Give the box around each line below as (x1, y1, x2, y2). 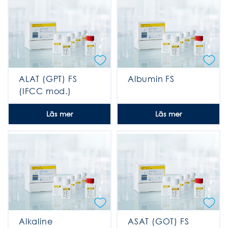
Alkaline (19, 216, 53, 227)
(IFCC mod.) (19, 85, 71, 96)
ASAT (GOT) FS (128, 216, 189, 227)
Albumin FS (128, 73, 175, 84)
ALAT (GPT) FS (19, 73, 77, 84)
